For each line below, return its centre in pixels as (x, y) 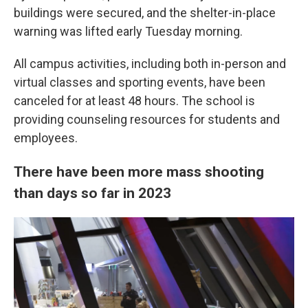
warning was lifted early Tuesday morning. (128, 32)
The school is (218, 101)
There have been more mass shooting (139, 172)
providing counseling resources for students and (147, 120)
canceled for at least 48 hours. (96, 101)
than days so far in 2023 (92, 193)
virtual (30, 82)
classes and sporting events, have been (157, 82)
